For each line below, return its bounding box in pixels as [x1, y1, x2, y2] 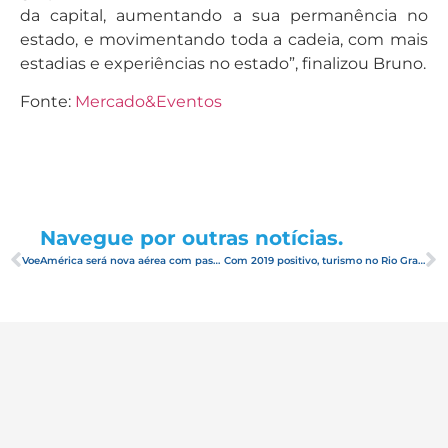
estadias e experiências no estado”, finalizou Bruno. [20, 53, 426, 73]
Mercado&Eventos [75, 91, 222, 111]
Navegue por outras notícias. [40, 226, 343, 251]
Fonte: [20, 91, 75, 111]
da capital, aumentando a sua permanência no [20, 5, 428, 25]
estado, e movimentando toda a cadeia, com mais [20, 29, 428, 49]
